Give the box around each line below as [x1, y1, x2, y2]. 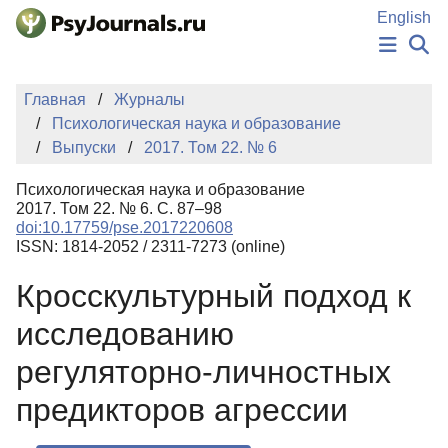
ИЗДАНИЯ [183, 107, 265, 124]
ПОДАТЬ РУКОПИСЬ [142, 151, 306, 168]
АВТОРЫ [188, 129, 260, 146]
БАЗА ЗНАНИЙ [164, 173, 284, 190]
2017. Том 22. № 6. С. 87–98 [16, 200, 222, 217]
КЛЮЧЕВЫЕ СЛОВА [143, 195, 305, 212]
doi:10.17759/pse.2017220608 [16, 219, 233, 236]
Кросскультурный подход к [16, 278, 411, 315]
